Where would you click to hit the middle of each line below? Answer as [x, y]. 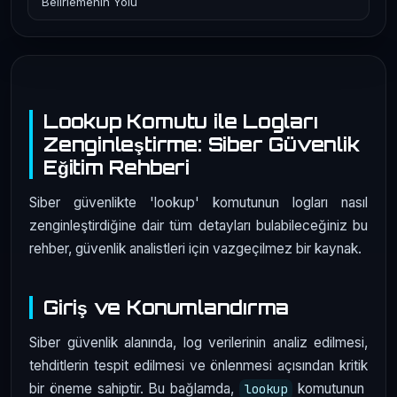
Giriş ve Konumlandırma [167, 307]
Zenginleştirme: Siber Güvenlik [202, 144]
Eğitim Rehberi [117, 167]
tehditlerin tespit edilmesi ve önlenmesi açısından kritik [198, 366]
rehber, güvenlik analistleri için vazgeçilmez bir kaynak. [195, 248]
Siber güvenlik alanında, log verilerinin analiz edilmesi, [198, 343]
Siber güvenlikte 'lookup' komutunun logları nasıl [198, 202]
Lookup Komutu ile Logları [181, 121]
